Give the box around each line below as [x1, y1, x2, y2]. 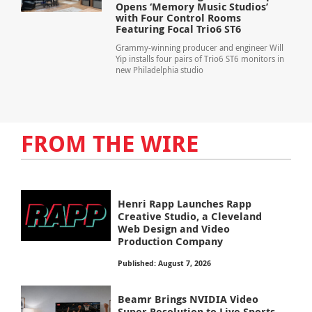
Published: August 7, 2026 [118, 257, 212, 268]
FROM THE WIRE [20, 127, 198, 159]
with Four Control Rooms [115, 10, 241, 26]
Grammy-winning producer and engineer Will [115, 42, 283, 54]
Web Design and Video [118, 221, 231, 236]
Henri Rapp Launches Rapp [118, 196, 252, 211]
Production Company [118, 233, 224, 249]
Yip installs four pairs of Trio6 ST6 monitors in [115, 53, 284, 65]
